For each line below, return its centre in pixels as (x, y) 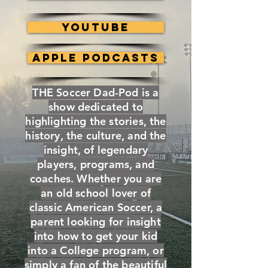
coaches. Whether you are (96, 179)
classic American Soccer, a (96, 207)
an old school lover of (96, 193)
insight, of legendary (96, 150)
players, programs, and (96, 164)
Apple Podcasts (96, 58)
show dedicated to (96, 107)
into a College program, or (96, 250)
